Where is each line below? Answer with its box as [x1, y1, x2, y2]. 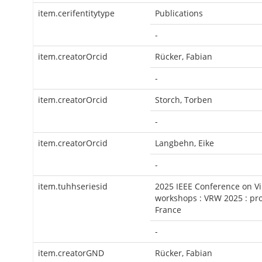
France [155, 204, 181, 215]
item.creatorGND [38, 247, 104, 258]
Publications [155, 8, 203, 19]
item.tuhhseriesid [38, 181, 108, 192]
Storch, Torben [155, 94, 212, 105]
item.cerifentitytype [38, 8, 115, 19]
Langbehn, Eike [155, 137, 214, 149]
